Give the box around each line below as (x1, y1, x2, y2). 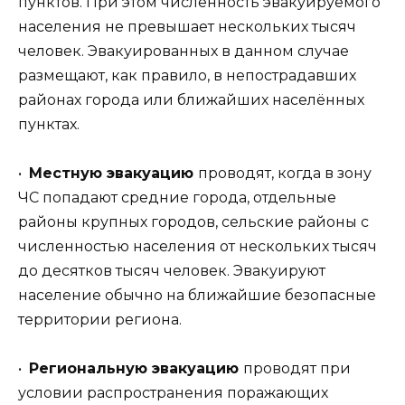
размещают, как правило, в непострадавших (18, 66, 356, 84)
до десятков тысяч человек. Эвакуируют (18, 262, 325, 280)
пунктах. (18, 115, 80, 133)
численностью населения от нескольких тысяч (18, 238, 377, 256)
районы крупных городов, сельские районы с (18, 213, 369, 231)
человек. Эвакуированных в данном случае (18, 42, 349, 60)
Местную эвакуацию (29, 165, 198, 183)
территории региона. (18, 311, 182, 329)
